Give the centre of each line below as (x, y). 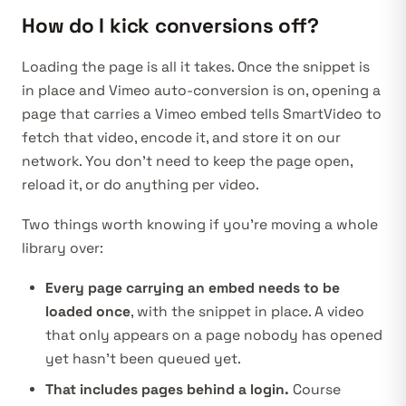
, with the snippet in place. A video (247, 312)
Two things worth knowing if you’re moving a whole (200, 225)
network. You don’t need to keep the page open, (187, 162)
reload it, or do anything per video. (140, 185)
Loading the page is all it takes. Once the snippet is (196, 68)
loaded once (88, 312)
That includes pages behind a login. (167, 390)
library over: (63, 249)
